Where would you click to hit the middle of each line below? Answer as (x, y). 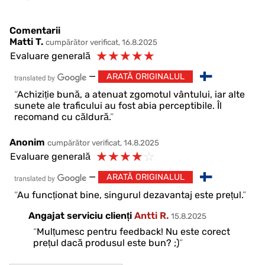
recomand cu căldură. (62, 117)
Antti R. (151, 216)
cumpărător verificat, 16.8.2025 (101, 43)
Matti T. (26, 42)
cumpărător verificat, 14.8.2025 (103, 143)
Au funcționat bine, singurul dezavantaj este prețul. (130, 195)
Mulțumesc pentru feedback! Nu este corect (133, 232)
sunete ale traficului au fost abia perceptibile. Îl (118, 106)
